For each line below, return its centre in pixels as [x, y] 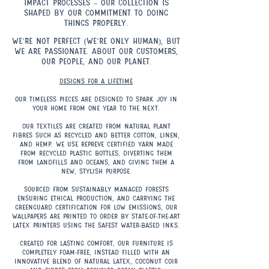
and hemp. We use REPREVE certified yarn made [96, 144]
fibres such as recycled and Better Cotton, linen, [96, 135]
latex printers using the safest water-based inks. [96, 225]
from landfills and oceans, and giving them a [96, 162]
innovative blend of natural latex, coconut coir [96, 261]
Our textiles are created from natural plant [96, 126]
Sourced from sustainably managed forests [96, 189]
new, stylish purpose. [96, 171]
